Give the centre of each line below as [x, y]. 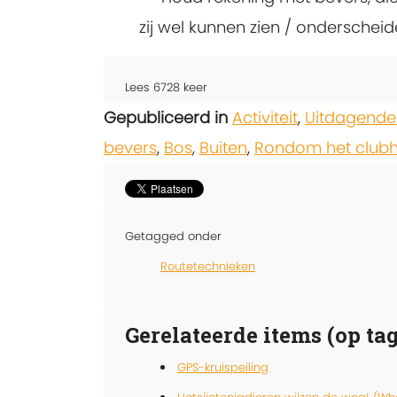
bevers [130, 147]
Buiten [223, 147]
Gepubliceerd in [166, 117]
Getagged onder [173, 236]
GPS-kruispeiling [223, 367]
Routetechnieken [208, 266]
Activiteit [265, 117]
